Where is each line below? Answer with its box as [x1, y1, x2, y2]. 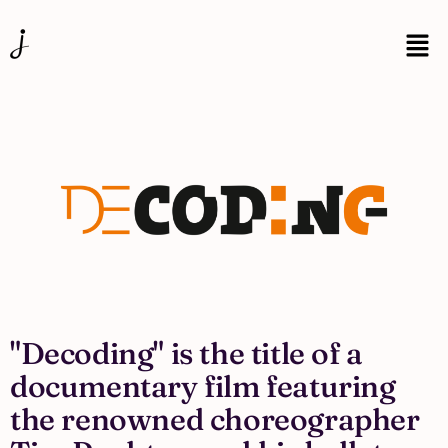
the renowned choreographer [10, 401, 420, 439]
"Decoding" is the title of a [10, 335, 363, 373]
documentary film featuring [10, 368, 396, 406]
